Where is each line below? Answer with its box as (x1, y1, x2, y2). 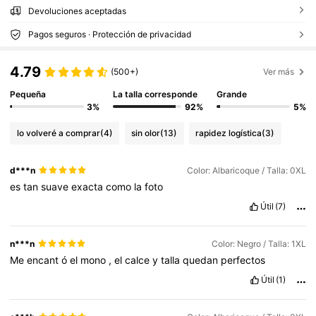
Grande (216, 89, 247, 100)
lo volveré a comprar (16, 128, 100, 139)
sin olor (131, 128, 161, 139)
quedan (183, 253, 221, 266)
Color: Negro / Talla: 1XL (211, 238, 306, 249)
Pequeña (10, 89, 47, 100)
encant (27, 253, 62, 266)
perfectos (221, 253, 266, 266)
